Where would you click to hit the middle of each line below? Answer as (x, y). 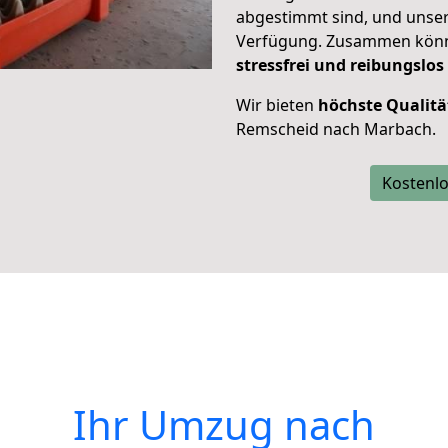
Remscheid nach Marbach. (336, 129)
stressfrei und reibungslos (340, 65)
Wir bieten (277, 105)
